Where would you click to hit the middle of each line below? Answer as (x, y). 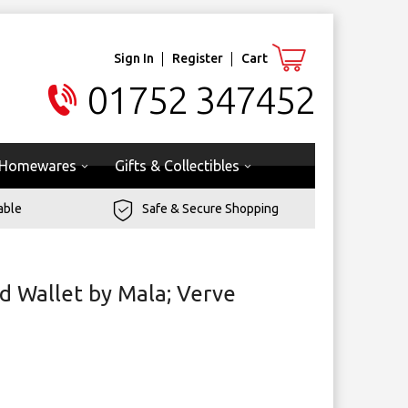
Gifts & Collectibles (177, 166)
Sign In (134, 58)
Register (198, 58)
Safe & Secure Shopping (211, 209)
